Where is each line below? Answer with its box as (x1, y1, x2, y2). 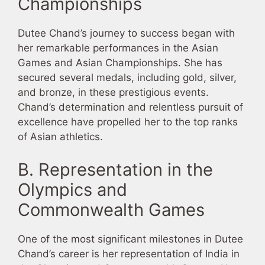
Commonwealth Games (18, 199, 205, 220)
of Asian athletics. (18, 131, 103, 143)
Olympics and (18, 179, 127, 200)
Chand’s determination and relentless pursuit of (18, 101, 243, 114)
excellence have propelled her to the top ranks (18, 116, 238, 128)
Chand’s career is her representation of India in (18, 247, 240, 260)
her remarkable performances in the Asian (18, 42, 218, 54)
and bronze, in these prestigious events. (18, 86, 209, 99)
